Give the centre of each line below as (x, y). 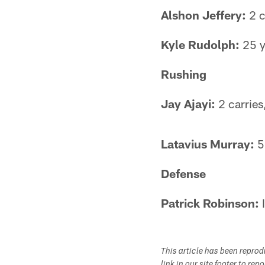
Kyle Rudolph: (200, 44)
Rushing (184, 74)
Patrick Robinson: (210, 203)
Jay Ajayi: (188, 104)
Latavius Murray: (208, 144)
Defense (183, 173)
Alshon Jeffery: (203, 15)
